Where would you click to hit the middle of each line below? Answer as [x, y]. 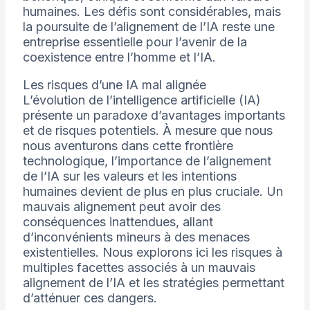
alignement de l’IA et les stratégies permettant [153, 283]
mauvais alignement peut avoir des [121, 207]
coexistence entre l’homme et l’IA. [119, 57]
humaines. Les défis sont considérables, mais [152, 12]
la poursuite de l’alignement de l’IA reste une [148, 27]
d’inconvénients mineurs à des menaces [136, 237]
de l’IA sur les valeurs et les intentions [129, 176]
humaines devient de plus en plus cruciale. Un [153, 192]
